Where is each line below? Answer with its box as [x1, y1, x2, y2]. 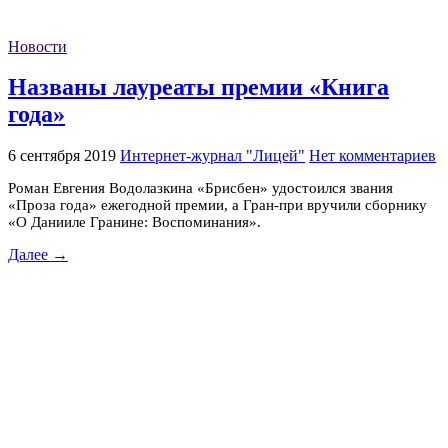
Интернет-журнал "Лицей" [120, 147, 305, 165]
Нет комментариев [309, 147, 436, 165]
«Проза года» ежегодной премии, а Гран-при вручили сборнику [8, 197, 427, 214]
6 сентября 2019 [8, 147, 116, 165]
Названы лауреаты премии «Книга [8, 74, 389, 101]
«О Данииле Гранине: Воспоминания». [8, 214, 261, 231]
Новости [8, 37, 67, 55]
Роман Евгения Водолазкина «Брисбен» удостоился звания [8, 180, 393, 197]
